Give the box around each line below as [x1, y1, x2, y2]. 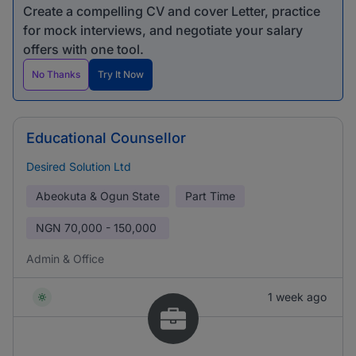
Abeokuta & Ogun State [36, 189, 160, 203]
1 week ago [268, 290, 327, 304]
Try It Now [98, 68, 144, 80]
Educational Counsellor [26, 130, 186, 146]
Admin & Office [26, 252, 104, 265]
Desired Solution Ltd [26, 160, 131, 173]
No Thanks [32, 68, 80, 80]
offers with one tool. [23, 41, 144, 57]
